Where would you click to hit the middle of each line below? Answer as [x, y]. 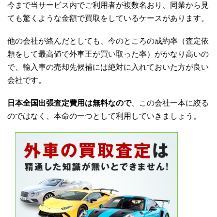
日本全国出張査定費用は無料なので [69, 103]
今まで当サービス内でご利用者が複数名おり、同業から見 [108, 5]
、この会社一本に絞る [170, 103]
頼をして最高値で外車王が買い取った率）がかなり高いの [108, 54]
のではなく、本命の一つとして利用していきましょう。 [104, 116]
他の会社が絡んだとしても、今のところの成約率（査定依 [108, 41]
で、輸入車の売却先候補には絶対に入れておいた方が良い [108, 67]
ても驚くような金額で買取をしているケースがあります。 [108, 18]
